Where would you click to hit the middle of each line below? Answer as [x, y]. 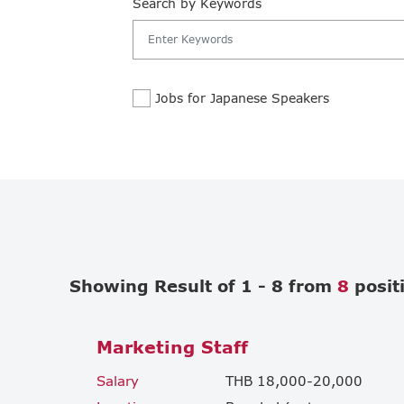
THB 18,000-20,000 [294, 380]
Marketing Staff [172, 346]
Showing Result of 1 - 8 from [203, 285]
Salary [118, 380]
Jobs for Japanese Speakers [242, 98]
